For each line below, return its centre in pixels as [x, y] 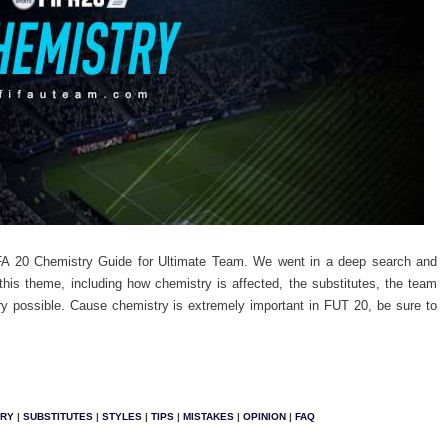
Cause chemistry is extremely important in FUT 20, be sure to [251, 305]
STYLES [121, 416]
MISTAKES [208, 416]
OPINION [264, 416]
